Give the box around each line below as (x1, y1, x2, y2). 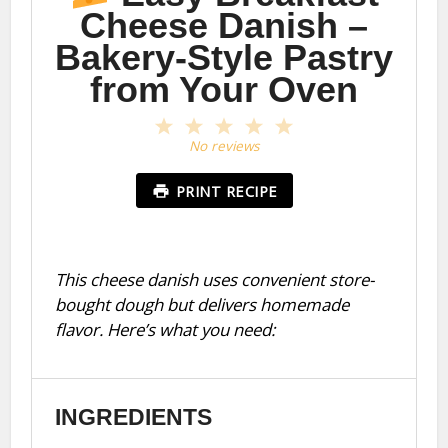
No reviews (189, 137, 259, 156)
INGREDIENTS (54, 404, 212, 430)
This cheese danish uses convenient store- (54, 267, 374, 291)
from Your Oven (90, 68, 358, 110)
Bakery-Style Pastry (55, 36, 393, 78)
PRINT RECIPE (175, 180, 278, 201)
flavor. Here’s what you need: (54, 317, 275, 341)
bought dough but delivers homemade (54, 292, 349, 316)
